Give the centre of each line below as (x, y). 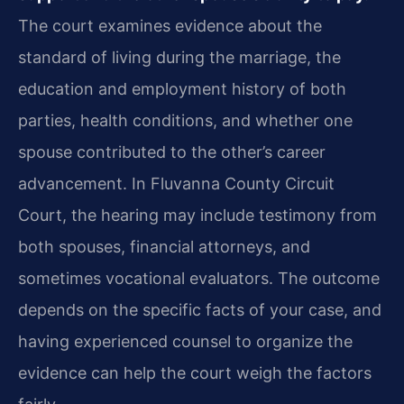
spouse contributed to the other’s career (172, 152)
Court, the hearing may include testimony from (197, 216)
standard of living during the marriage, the (179, 58)
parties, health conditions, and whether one (185, 121)
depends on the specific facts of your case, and (200, 310)
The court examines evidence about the (170, 26)
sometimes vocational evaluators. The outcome (199, 279)
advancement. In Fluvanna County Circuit (176, 184)
